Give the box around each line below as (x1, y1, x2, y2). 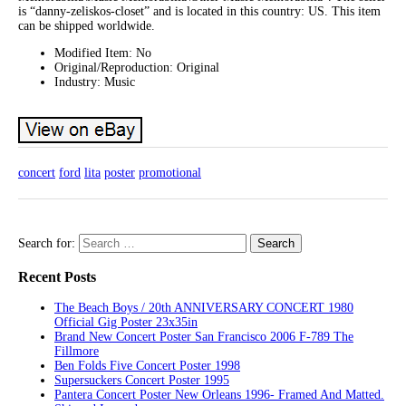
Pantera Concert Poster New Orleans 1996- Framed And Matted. (54, 387, 384, 401)
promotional (139, 165, 201, 179)
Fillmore (54, 343, 99, 358)
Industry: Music (54, 74, 135, 89)
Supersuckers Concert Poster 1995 (54, 372, 229, 387)
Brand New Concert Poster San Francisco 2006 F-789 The (54, 329, 353, 343)
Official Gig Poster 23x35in (54, 314, 198, 329)
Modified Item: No (54, 45, 151, 60)
